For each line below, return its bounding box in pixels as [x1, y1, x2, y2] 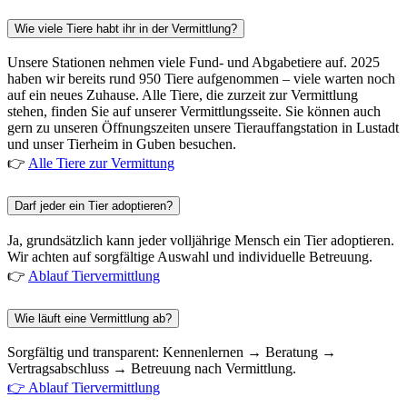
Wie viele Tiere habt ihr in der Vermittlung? [15, 21, 237, 35]
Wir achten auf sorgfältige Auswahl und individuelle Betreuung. [7, 248, 372, 264]
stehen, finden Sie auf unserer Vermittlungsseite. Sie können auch [7, 104, 381, 120]
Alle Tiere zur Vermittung [28, 155, 174, 172]
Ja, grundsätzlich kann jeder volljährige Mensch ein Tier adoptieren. [7, 232, 394, 248]
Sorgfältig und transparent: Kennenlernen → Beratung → [7, 344, 336, 361]
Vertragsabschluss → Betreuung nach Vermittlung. [7, 361, 296, 377]
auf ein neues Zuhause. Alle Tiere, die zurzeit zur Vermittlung [7, 87, 358, 104]
